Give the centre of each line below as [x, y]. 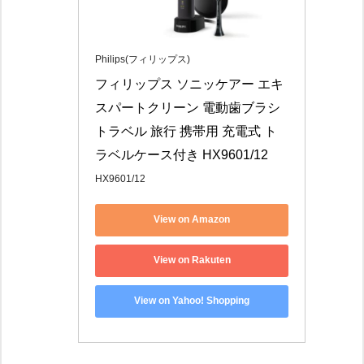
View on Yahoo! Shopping [192, 301]
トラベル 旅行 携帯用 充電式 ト [186, 131]
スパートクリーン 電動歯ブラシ [188, 107]
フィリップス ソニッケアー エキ [189, 84]
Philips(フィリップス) [143, 59]
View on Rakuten [192, 260]
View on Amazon [192, 220]
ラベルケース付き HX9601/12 [182, 154]
